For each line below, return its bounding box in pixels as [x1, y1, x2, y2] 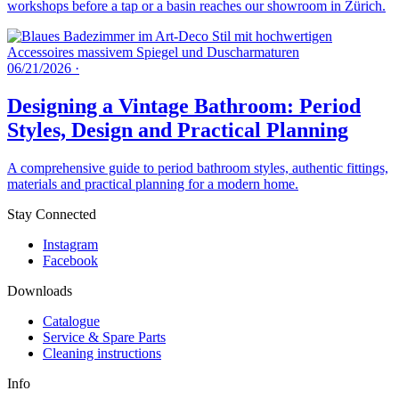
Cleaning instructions [43, 346, 161, 362]
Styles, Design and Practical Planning [7, 118, 348, 142]
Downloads [7, 283, 72, 299]
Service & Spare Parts [43, 330, 166, 346]
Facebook [43, 253, 98, 269]
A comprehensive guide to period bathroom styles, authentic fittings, [7, 160, 388, 176]
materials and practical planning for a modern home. [7, 176, 298, 192]
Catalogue [43, 313, 100, 330]
